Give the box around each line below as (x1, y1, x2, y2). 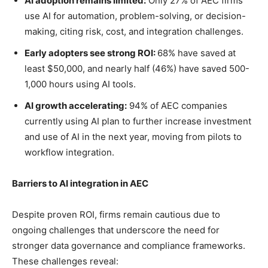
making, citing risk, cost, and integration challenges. (25, 26, 246, 38)
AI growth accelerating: (25, 100, 127, 112)
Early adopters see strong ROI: (25, 47, 157, 59)
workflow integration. (25, 147, 117, 159)
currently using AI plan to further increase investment (25, 115, 251, 127)
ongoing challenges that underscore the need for (12, 224, 220, 236)
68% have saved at (157, 47, 236, 59)
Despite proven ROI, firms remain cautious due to (12, 209, 220, 221)
